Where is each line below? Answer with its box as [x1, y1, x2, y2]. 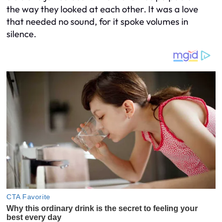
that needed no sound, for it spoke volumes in [6, 15, 188, 27]
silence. [6, 28, 36, 40]
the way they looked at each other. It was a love [6, 3, 198, 15]
